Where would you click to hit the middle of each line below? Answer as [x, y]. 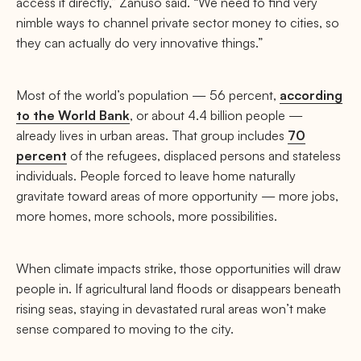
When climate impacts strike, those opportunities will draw [178, 268]
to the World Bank [73, 115]
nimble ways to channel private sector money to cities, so [178, 23]
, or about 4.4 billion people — [216, 115]
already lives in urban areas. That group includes [152, 135]
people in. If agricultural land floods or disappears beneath [178, 288]
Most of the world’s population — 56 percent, [148, 95]
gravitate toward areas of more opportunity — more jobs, [177, 196]
